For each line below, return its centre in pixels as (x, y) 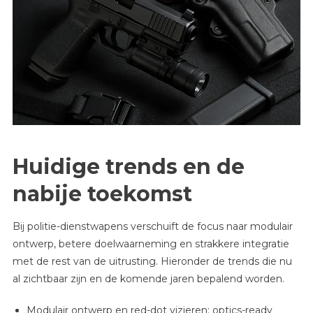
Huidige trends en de (128, 166)
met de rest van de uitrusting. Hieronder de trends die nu (152, 261)
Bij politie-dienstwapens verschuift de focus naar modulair (152, 226)
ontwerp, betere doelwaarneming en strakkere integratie (151, 243)
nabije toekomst (102, 194)
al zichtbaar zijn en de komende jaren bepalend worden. (148, 278)
